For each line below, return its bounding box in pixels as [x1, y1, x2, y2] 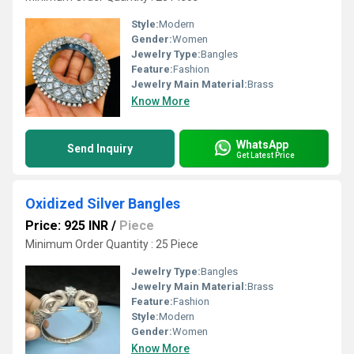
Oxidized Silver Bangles [25, 195, 180, 212]
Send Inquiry [67, 142, 133, 155]
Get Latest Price [236, 150, 295, 160]
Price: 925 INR [25, 218, 108, 233]
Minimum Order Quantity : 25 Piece [25, 238, 198, 250]
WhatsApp [236, 137, 288, 151]
